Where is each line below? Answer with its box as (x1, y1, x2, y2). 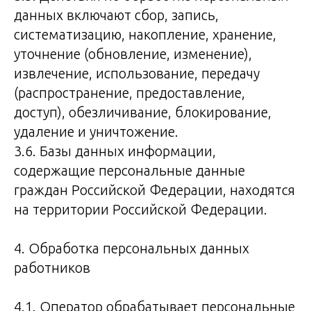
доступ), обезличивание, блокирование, (14, 104, 271, 120)
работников (14, 260, 90, 276)
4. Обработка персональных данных (14, 240, 249, 256)
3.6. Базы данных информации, (14, 143, 216, 159)
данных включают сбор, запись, (14, 7, 219, 23)
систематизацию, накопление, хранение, (14, 26, 276, 42)
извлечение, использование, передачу (14, 65, 260, 81)
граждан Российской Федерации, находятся (14, 182, 295, 198)
